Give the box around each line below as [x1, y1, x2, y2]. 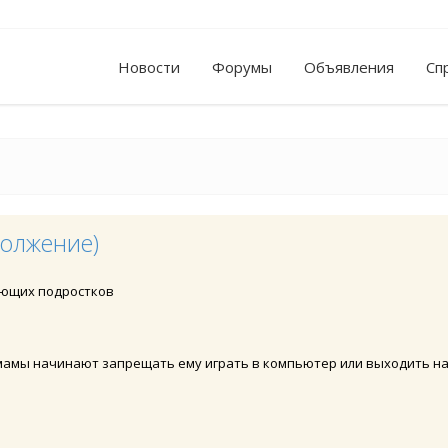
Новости [118, 57, 180, 77]
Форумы [212, 57, 272, 77]
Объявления [304, 57, 394, 77]
